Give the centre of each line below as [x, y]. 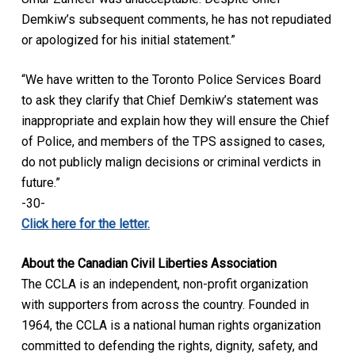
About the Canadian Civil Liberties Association [149, 263]
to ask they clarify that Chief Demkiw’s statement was [170, 100]
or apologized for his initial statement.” [128, 40]
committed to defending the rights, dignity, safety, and [169, 345]
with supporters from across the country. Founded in [165, 304]
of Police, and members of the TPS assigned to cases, [173, 141]
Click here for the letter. [85, 223]
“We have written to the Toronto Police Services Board [171, 79]
